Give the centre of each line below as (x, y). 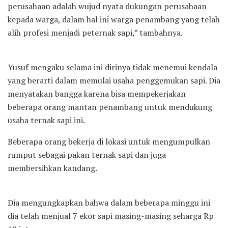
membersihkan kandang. (52, 168)
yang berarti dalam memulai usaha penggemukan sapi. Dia (114, 80)
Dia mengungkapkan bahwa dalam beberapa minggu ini (109, 202)
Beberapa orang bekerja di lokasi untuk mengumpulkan (109, 141)
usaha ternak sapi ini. (46, 120)
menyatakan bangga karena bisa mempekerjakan (97, 93)
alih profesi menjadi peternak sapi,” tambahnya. (95, 32)
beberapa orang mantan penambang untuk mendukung (110, 107)
